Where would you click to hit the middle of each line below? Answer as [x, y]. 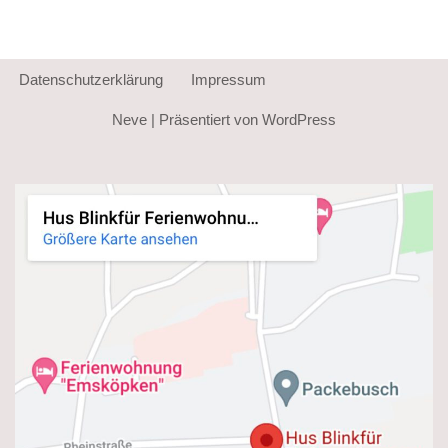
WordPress [299, 120]
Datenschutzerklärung [91, 80]
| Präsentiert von [204, 120]
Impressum [228, 80]
